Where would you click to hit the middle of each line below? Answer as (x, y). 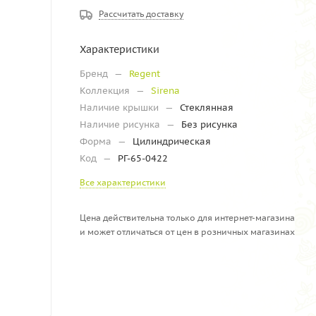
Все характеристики (123, 182)
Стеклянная (207, 107)
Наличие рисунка (121, 124)
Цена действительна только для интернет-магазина (187, 217)
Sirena (165, 90)
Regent (145, 73)
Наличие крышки (121, 107)
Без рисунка (209, 124)
